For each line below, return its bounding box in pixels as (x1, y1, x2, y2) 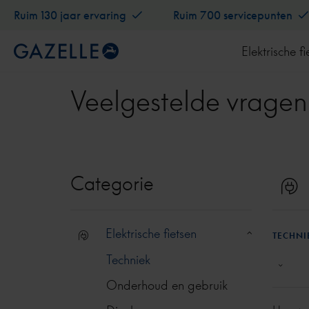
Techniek (106, 251, 150, 267)
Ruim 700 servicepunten (173, 8, 295, 22)
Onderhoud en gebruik (106, 277, 228, 292)
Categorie (70, 172, 154, 195)
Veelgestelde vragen (70, 84, 308, 117)
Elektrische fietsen (106, 226, 197, 241)
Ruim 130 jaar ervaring (14, 8, 129, 22)
